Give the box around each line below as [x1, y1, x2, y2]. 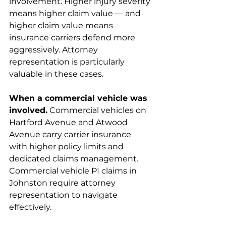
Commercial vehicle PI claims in [9, 166, 139, 176]
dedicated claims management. [9, 154, 140, 163]
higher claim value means [9, 21, 115, 30]
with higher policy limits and [9, 142, 126, 151]
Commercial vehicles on [47, 105, 148, 115]
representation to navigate [9, 190, 120, 200]
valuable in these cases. [9, 69, 103, 79]
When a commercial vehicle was [9, 93, 150, 103]
